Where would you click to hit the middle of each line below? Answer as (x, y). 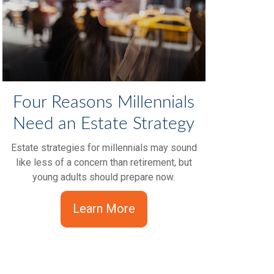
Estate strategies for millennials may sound (104, 148)
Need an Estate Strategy (104, 124)
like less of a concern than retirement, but (104, 163)
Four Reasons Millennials (104, 102)
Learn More (104, 209)
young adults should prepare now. (104, 177)
